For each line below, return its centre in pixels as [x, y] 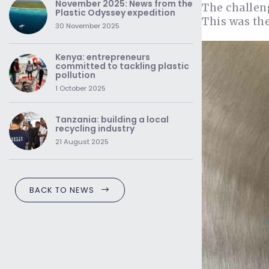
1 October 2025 [80, 88]
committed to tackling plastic [122, 66]
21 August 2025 [82, 142]
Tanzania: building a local [112, 119]
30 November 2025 [87, 26]
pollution [75, 75]
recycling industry [95, 128]
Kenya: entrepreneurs [103, 57]
